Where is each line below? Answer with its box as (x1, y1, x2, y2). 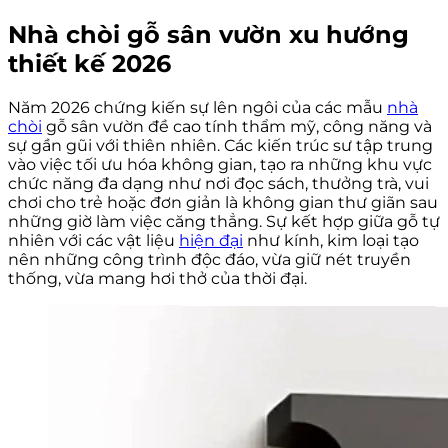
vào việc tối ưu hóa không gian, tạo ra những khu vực (8, 154, 432, 174)
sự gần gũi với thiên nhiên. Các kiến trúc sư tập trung (8, 135, 433, 155)
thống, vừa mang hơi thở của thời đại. (8, 268, 307, 288)
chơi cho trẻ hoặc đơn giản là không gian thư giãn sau (8, 192, 438, 212)
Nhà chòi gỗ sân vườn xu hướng (8, 19, 409, 49)
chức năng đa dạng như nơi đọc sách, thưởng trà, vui (8, 173, 429, 193)
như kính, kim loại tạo (243, 230, 419, 250)
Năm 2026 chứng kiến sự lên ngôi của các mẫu (8, 97, 387, 117)
